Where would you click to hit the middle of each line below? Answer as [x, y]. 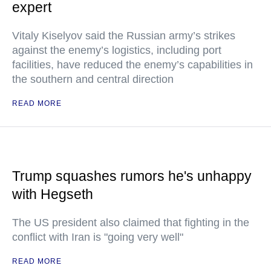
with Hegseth [53, 194]
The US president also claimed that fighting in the [131, 223]
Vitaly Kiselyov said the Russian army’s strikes [124, 36]
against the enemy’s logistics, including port [117, 50]
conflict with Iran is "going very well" [98, 237]
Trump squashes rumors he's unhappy [132, 176]
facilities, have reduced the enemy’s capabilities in [132, 65]
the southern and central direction [93, 79]
